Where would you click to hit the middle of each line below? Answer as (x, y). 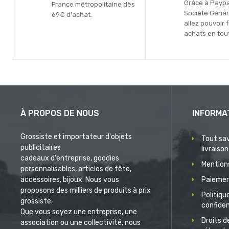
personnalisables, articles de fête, (76, 169)
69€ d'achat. (72, 15)
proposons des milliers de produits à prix (86, 191)
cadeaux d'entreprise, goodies (70, 158)
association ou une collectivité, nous (81, 223)
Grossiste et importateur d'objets (76, 137)
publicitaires (41, 148)
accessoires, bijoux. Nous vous (70, 180)
